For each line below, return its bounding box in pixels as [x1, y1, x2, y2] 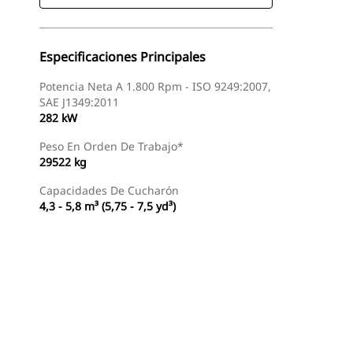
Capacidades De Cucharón [39, 183, 179, 198]
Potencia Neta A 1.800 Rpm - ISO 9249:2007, [39, 79, 271, 94]
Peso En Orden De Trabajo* [39, 139, 184, 154]
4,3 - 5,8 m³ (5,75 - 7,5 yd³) [39, 199, 176, 214]
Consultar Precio [180, 287, 255, 300]
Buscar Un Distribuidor [43, 287, 147, 300]
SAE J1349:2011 [39, 95, 119, 110]
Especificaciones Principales [39, 48, 206, 65]
